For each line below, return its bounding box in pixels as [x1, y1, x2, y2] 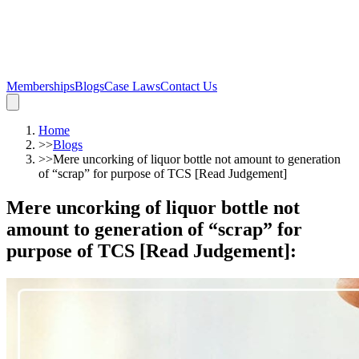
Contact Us [160, 79, 217, 93]
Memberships [6, 79, 75, 93]
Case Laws [104, 79, 160, 93]
